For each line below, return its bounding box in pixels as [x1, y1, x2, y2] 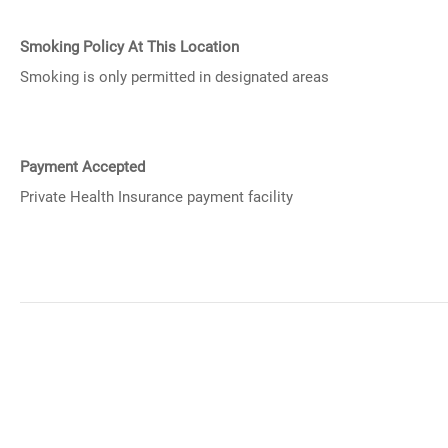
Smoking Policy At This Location [20, 38, 239, 56]
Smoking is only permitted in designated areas [20, 68, 329, 86]
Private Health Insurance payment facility [20, 188, 293, 206]
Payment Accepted [20, 158, 145, 176]
